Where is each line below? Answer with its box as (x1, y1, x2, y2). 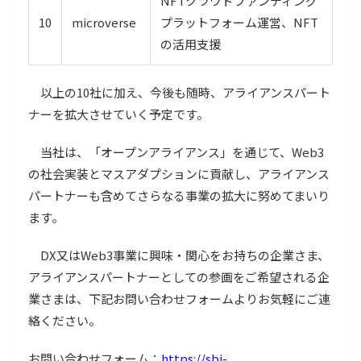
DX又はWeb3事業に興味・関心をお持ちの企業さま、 (28, 246, 330, 263)
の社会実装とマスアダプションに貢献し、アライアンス (28, 164, 330, 182)
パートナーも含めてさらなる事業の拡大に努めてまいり (28, 186, 330, 204)
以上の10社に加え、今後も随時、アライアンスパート (28, 83, 330, 101)
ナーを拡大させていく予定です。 (28, 105, 209, 122)
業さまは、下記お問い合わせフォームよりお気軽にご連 (28, 289, 330, 307)
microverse (72, 13, 136, 31)
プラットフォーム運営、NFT (160, 13, 318, 31)
